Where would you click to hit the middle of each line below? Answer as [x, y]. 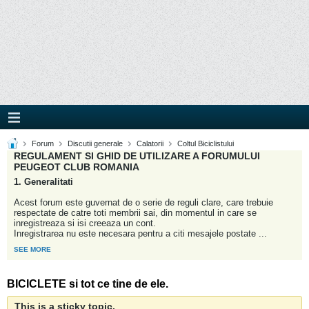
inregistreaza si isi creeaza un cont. [85, 223]
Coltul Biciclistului [206, 143]
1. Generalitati [43, 182]
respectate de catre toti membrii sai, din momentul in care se [135, 213]
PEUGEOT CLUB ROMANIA [77, 167]
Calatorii [150, 143]
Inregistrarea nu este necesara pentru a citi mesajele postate [136, 233]
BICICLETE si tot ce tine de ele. [88, 284]
